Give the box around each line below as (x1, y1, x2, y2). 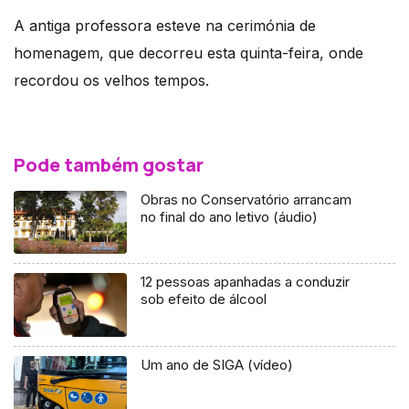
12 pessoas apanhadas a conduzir (141, 273, 351, 291)
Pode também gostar (14, 152, 204, 177)
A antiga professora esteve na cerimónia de (14, 16, 316, 35)
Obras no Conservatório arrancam (141, 190, 352, 208)
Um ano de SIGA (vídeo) (141, 356, 294, 374)
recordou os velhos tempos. (14, 70, 214, 89)
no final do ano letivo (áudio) (141, 207, 319, 225)
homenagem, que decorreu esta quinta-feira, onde (14, 43, 363, 62)
